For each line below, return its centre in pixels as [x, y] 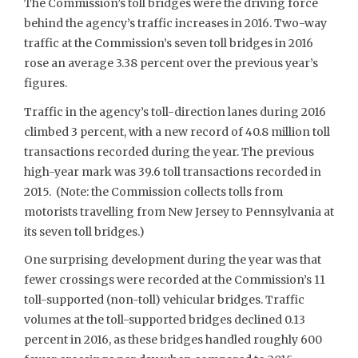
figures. [46, 83]
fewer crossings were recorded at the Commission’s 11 [175, 280]
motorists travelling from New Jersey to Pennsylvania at [179, 211]
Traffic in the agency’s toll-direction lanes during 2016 [175, 111]
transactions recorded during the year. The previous [169, 151]
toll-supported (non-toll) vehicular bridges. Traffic [164, 300]
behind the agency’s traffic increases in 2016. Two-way [175, 23]
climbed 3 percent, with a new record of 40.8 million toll [177, 131]
